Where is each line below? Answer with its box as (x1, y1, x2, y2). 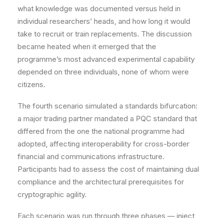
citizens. (18, 80, 45, 89)
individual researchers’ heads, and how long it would (18, 17, 190, 26)
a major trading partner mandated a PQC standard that (18, 114, 197, 123)
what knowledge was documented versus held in (18, 4, 181, 13)
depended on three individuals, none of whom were (18, 67, 189, 76)
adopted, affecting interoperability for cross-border (18, 139, 189, 148)
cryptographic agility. (18, 190, 87, 199)
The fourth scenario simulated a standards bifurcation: (18, 101, 198, 110)
